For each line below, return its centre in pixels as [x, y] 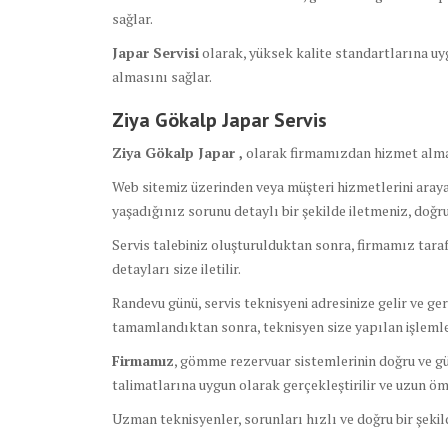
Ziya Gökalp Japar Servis [219, 120]
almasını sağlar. [162, 77]
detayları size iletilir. [176, 269]
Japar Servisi [155, 53]
